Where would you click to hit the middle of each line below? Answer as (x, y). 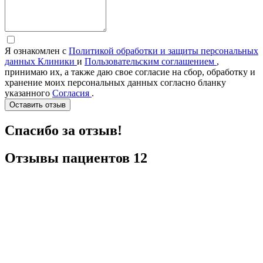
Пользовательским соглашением (151, 61)
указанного (28, 93)
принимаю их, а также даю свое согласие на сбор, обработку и (130, 72)
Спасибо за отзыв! (63, 130)
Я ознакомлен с (37, 50)
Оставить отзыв (38, 104)
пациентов (98, 158)
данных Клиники (41, 61)
